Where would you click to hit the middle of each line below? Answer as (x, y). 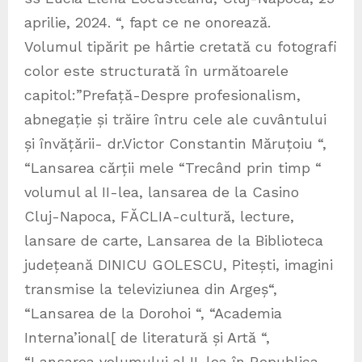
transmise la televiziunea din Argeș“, (151, 289)
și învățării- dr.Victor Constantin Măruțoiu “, (175, 144)
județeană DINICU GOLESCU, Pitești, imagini (179, 265)
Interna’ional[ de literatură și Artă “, (147, 338)
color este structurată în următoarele (156, 71)
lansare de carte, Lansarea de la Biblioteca (174, 241)
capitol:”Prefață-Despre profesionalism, (162, 95)
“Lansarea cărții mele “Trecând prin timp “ (173, 168)
